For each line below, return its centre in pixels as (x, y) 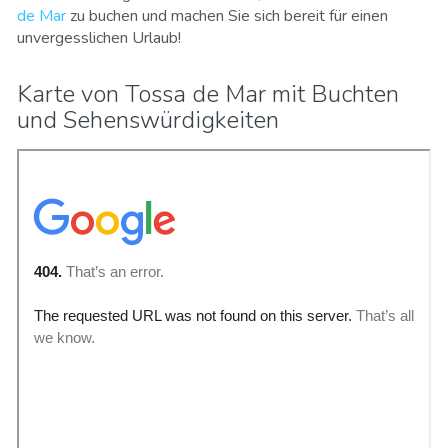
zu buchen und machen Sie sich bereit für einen (227, 15)
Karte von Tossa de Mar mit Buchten (208, 93)
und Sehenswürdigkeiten (148, 119)
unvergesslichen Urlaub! (99, 37)
